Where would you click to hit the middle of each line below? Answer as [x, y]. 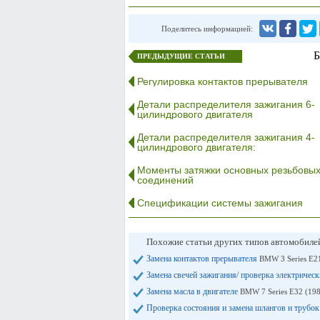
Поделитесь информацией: [207, 29]
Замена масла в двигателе [193, 291]
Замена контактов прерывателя [202, 259]
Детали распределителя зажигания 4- [226, 137]
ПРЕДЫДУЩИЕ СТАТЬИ [181, 56]
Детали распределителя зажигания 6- [226, 104]
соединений [165, 180]
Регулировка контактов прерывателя [222, 81]
